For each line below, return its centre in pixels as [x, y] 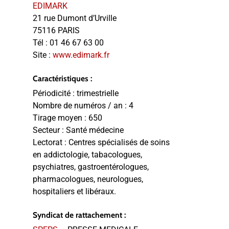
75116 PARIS [56, 30]
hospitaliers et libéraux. [74, 191]
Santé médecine [95, 130]
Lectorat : [51, 142]
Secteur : [49, 130]
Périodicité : [55, 93]
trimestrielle [98, 93]
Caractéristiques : [62, 78]
